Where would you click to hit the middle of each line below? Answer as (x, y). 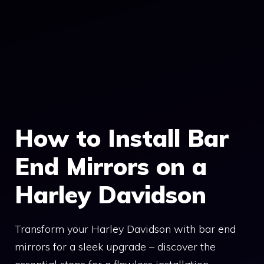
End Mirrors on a (111, 166)
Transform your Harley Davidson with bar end (125, 229)
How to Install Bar (122, 138)
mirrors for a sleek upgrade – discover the (115, 247)
